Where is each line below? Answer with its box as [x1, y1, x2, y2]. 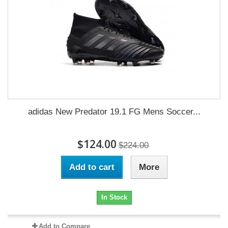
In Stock [101, 193, 127, 201]
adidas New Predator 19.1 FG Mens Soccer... [27, 107, 201, 117]
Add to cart [69, 162, 115, 172]
